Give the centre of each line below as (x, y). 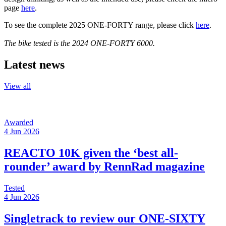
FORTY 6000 (131, 43)
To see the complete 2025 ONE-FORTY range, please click (100, 25)
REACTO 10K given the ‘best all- (91, 153)
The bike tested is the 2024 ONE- (57, 43)
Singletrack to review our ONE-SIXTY (105, 218)
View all (17, 86)
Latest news (34, 65)
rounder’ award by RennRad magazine (104, 167)
